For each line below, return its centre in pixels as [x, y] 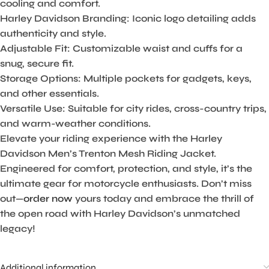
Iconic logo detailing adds [193, 19]
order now [48, 199]
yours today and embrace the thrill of [163, 199]
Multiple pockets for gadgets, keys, [166, 79]
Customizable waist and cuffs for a [156, 49]
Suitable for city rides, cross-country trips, [166, 109]
